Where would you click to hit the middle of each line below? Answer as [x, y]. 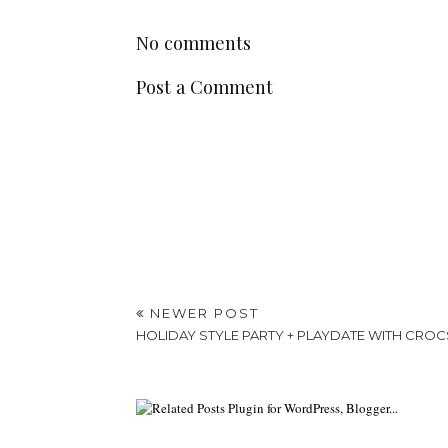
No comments [193, 42]
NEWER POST [201, 313]
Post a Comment [204, 87]
